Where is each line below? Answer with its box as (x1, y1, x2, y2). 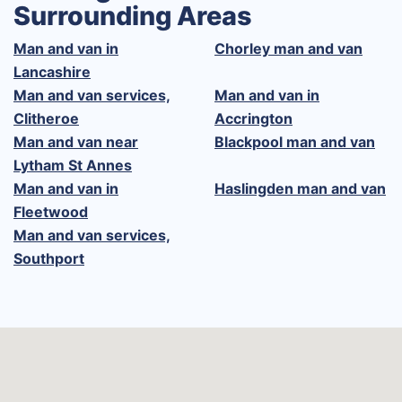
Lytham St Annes (13, 155, 132, 174)
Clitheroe (13, 109, 79, 127)
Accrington (214, 109, 293, 127)
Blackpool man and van (214, 132, 375, 151)
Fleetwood (13, 202, 88, 221)
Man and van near (13, 132, 138, 151)
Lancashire (13, 62, 91, 81)
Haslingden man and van (214, 179, 386, 197)
